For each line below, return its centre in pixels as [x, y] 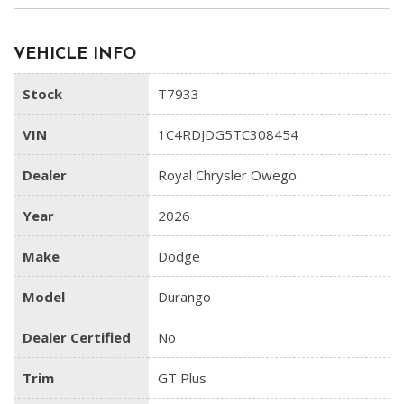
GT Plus [182, 378]
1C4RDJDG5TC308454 [228, 135]
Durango [184, 297]
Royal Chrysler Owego [227, 175]
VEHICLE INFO [75, 55]
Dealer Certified [77, 338]
